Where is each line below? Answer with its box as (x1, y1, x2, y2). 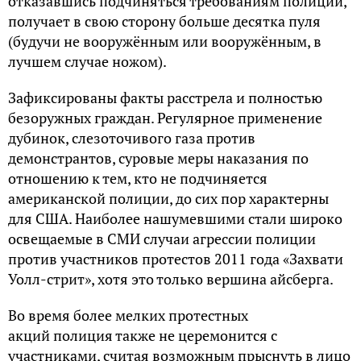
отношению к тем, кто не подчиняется (8, 168, 268, 188)
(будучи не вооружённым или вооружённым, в (8, 31, 322, 51)
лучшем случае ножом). (8, 52, 167, 71)
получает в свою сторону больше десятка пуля (8, 11, 321, 31)
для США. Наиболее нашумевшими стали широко (8, 209, 342, 228)
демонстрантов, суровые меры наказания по (8, 148, 309, 168)
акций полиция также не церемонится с (8, 326, 277, 345)
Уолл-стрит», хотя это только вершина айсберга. (8, 269, 334, 288)
